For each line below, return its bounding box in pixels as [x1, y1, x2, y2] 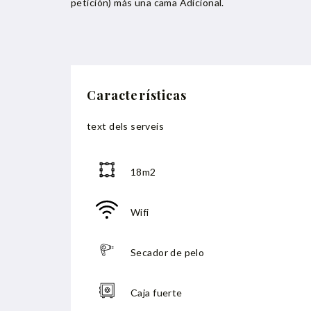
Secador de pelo [131, 246, 205, 258]
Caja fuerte [131, 287, 183, 299]
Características [87, 87, 187, 103]
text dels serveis [87, 120, 165, 132]
